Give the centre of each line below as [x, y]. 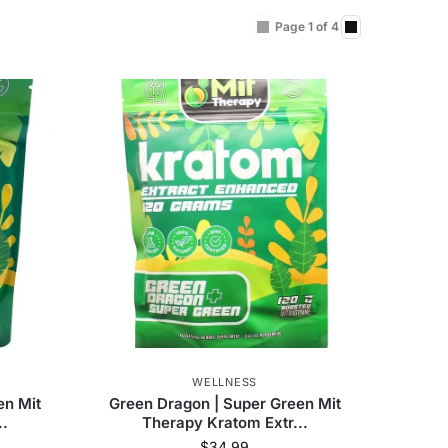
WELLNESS [224, 382]
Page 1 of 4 [307, 27]
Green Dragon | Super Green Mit [224, 404]
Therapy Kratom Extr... [224, 423]
